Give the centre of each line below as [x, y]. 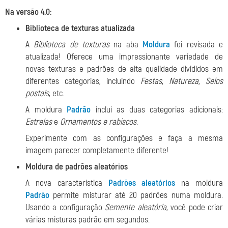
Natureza [184, 81]
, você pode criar [195, 207]
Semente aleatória [136, 207]
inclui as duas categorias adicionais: [157, 110]
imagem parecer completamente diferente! [97, 150]
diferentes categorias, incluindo [83, 81]
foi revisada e [197, 45]
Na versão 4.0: [28, 12]
